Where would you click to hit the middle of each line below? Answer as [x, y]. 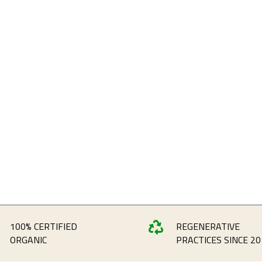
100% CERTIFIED [44, 226]
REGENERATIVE [208, 226]
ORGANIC [29, 239]
